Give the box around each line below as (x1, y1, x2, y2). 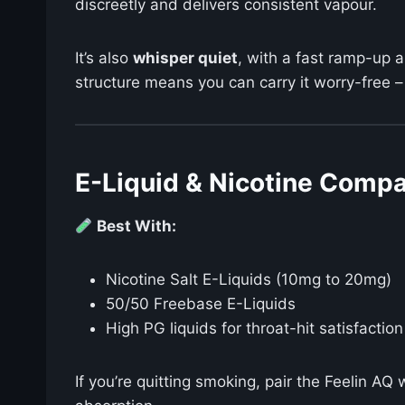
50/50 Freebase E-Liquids (106, 295, 296, 314)
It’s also (75, 49, 133, 68)
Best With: (97, 217, 177, 236)
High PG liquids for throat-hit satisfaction (106, 319, 403, 338)
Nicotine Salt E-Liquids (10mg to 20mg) (106, 270, 391, 289)
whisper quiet (133, 49, 238, 68)
